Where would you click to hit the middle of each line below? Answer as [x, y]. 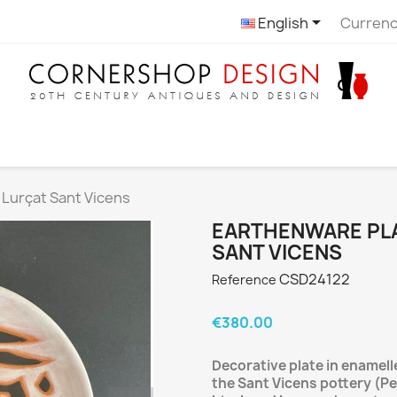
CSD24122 [315, 279]
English [281, 23]
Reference [244, 280]
